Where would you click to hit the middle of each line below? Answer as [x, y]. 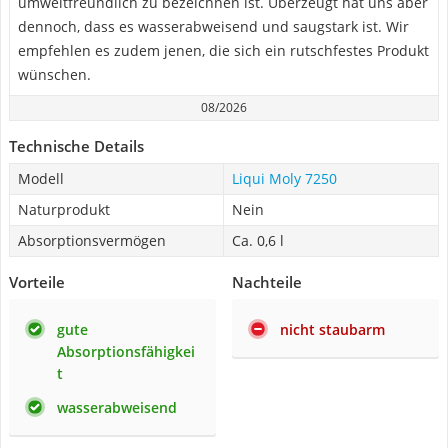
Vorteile [37, 282]
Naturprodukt [64, 209]
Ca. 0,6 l [258, 240]
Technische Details [76, 146]
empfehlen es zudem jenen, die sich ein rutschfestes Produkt [223, 50]
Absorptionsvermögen [92, 240]
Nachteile [267, 282]
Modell [41, 178]
